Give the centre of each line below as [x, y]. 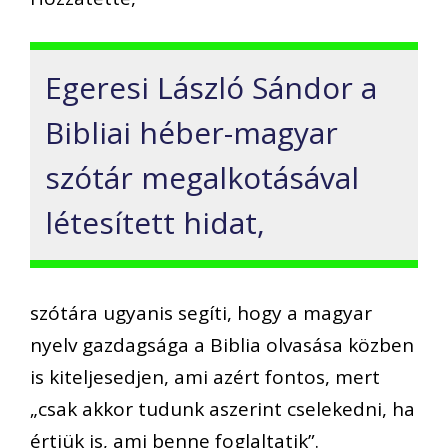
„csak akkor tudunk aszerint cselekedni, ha [222, 408]
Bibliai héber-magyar [191, 133]
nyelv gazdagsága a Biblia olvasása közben [222, 344]
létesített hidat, [155, 223]
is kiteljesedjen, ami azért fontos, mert [205, 376]
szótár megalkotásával [202, 178]
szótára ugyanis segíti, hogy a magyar [201, 312]
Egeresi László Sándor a [211, 88]
